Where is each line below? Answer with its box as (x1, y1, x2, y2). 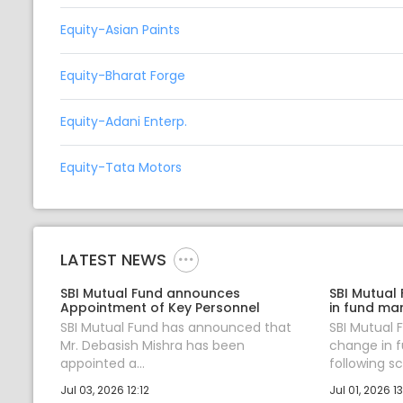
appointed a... (60, 354, 145, 372)
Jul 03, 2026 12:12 (60, 381, 149, 398)
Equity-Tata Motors (60, 158, 182, 177)
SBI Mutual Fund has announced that (60, 318, 291, 336)
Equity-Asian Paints (60, 21, 180, 40)
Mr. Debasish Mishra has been (60, 336, 245, 354)
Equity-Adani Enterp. (60, 112, 187, 131)
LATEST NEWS (60, 248, 166, 272)
